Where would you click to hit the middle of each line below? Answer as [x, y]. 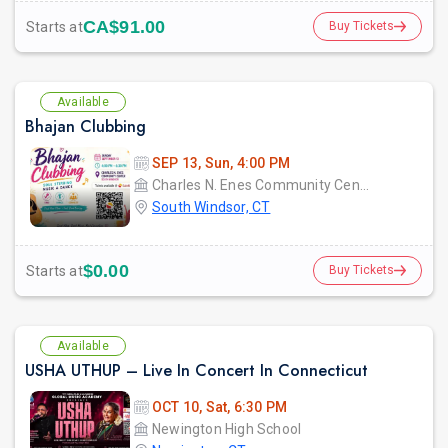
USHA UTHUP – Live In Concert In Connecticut [196, 371]
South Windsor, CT [211, 207]
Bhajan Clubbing [85, 127]
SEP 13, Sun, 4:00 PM [221, 163]
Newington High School [227, 429]
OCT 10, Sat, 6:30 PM [219, 407]
